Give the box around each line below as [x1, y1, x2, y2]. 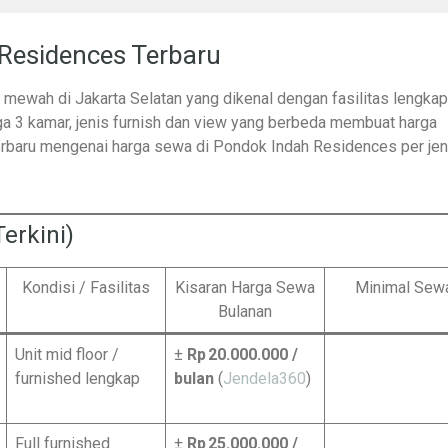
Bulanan [218, 302, 272, 321]
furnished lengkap [15, 369, 140, 388]
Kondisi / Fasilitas [22, 278, 150, 297]
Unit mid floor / [15, 345, 119, 364]
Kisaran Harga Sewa [175, 278, 315, 297]
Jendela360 [223, 369, 306, 388]
